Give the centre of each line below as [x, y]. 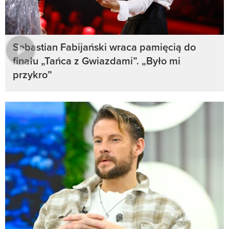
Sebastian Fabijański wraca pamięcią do [104, 47]
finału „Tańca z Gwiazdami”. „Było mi [97, 60]
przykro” [32, 74]
